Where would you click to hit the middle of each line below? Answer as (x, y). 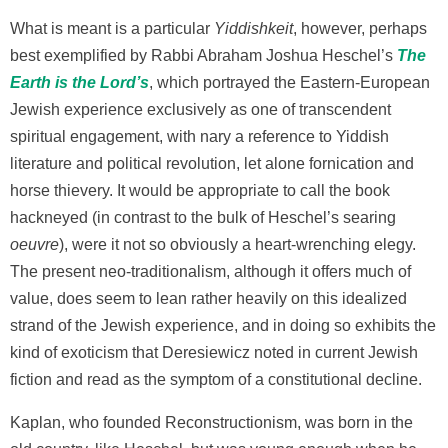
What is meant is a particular (112, 28)
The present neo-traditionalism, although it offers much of (210, 271)
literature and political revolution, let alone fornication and (212, 163)
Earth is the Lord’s (79, 82)
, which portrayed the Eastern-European (289, 82)
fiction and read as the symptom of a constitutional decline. (216, 379)
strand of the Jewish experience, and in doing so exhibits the (223, 325)
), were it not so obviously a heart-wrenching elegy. (237, 244)
